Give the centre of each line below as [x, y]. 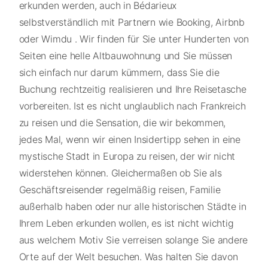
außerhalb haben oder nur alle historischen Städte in [133, 206]
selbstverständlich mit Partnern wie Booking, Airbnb [132, 22]
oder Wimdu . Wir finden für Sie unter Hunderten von [134, 39]
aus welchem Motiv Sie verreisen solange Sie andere [133, 240]
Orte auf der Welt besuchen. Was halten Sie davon [128, 256]
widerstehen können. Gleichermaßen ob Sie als [120, 173]
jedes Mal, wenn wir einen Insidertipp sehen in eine [130, 139]
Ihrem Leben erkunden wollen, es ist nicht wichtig [126, 223]
